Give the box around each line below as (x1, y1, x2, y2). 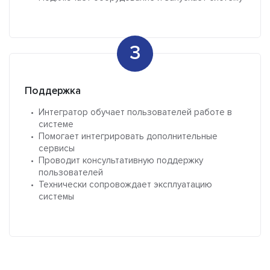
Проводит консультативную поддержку (39, 155, 203, 166)
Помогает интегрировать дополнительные (39, 131, 218, 142)
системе (39, 119, 74, 130)
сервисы (39, 143, 75, 154)
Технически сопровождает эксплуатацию (39, 179, 212, 190)
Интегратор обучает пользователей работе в (39, 107, 232, 118)
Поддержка (25, 84, 81, 98)
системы (39, 191, 74, 202)
